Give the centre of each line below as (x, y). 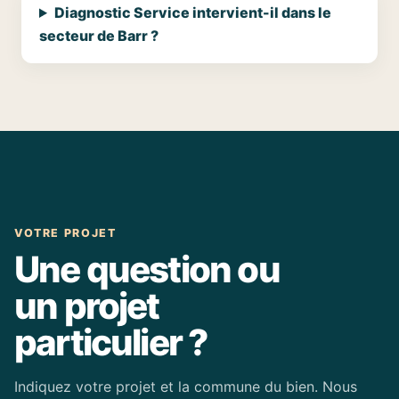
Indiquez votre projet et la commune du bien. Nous (186, 387)
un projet (87, 306)
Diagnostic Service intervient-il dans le (192, 12)
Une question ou (147, 269)
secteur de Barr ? (99, 36)
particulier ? (111, 342)
